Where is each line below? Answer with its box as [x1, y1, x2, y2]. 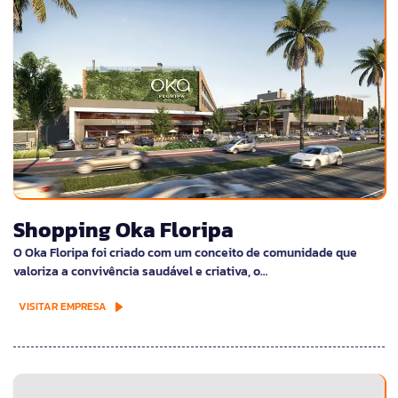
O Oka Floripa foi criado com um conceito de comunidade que [13, 243, 357, 262]
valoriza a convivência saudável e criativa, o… [13, 261, 267, 281]
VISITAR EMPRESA [19, 298, 107, 314]
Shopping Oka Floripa [13, 213, 234, 245]
